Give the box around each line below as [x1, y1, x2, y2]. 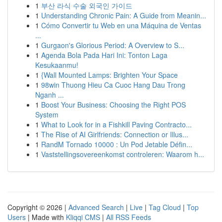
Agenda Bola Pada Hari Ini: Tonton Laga [41, 50, 167, 60]
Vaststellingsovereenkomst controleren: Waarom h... [41, 149, 204, 159]
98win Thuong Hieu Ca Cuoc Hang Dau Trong [41, 80, 185, 90]
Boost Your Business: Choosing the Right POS [41, 100, 186, 110]
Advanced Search [68, 202, 124, 212]
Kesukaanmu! [35, 60, 78, 70]
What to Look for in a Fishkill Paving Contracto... [41, 119, 192, 129]
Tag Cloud [149, 202, 181, 212]
